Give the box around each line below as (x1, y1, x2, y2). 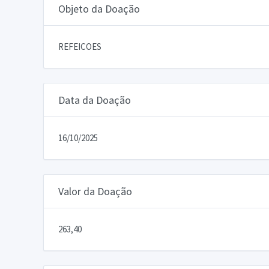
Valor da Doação (58, 184, 132, 198)
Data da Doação (58, 92, 131, 107)
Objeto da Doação (58, 1, 140, 16)
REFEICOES (58, 40, 101, 52)
